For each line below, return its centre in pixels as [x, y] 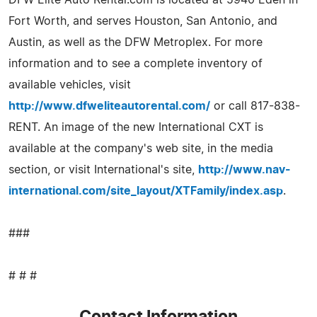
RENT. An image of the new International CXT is [136, 127]
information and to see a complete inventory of [136, 63]
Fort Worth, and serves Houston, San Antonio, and [143, 21]
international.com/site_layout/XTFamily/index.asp [146, 191]
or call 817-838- [255, 106]
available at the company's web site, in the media [141, 148]
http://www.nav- [244, 169]
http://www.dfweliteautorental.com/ [109, 106]
